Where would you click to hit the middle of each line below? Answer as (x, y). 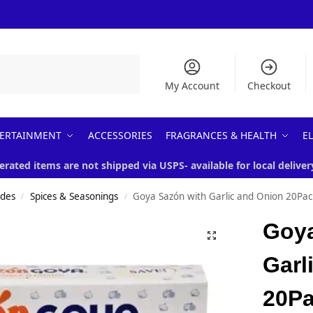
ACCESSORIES (120, 135)
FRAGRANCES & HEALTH (221, 135)
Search (121, 60)
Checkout (269, 86)
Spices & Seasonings (74, 196)
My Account (192, 86)
